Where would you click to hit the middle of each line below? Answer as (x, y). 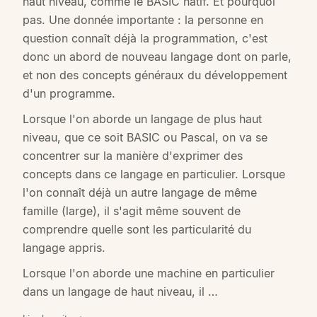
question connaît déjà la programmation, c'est (145, 39)
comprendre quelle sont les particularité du (137, 230)
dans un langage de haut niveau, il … (120, 292)
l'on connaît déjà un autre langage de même (140, 193)
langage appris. (64, 248)
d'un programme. (69, 94)
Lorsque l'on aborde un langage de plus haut (142, 119)
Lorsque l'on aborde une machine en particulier (149, 273)
